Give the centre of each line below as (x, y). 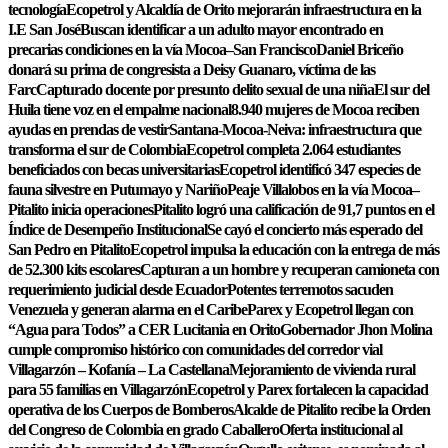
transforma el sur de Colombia (97, 149)
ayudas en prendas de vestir (88, 129)
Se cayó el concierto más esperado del (314, 229)
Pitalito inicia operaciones (80, 209)
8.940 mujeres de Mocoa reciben (325, 109)
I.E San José (44, 29)
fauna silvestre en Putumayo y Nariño (117, 189)
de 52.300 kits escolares (74, 269)
